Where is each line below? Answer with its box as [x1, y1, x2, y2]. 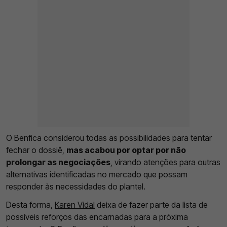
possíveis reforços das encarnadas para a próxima [6, 212, 188, 222]
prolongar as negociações [6, 157, 110, 168]
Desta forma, [6, 200, 55, 210]
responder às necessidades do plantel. [6, 181, 145, 192]
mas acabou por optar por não [66, 145, 186, 156]
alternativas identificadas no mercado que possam [6, 169, 187, 180]
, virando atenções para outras [110, 157, 220, 168]
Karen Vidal [55, 200, 95, 210]
